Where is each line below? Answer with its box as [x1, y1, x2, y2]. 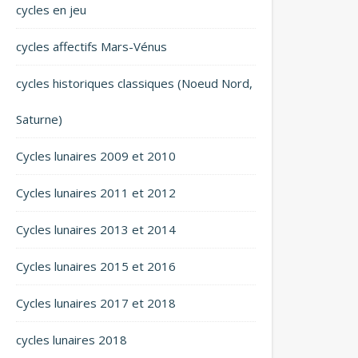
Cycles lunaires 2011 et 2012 [16, 184, 176, 201]
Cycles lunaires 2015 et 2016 [16, 257, 176, 274]
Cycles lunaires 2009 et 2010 [16, 147, 176, 164]
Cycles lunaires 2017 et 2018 [16, 294, 176, 311]
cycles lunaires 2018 [16, 331, 127, 348]
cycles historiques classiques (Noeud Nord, [16, 74, 253, 91]
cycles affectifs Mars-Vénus [16, 38, 167, 54]
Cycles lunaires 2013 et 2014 [16, 221, 176, 237]
